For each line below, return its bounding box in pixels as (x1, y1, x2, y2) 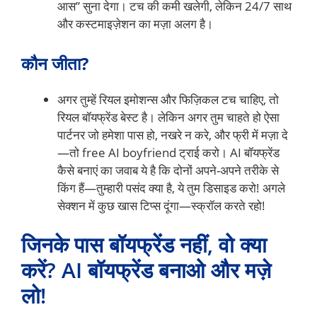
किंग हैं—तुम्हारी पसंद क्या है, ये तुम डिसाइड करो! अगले (57, 179, 285, 196)
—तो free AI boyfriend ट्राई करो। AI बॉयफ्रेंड (57, 144, 279, 161)
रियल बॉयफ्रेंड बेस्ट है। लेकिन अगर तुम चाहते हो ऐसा (57, 108, 279, 125)
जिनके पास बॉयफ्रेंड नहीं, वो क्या (21, 230, 267, 260)
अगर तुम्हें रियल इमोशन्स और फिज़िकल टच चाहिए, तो (57, 91, 279, 108)
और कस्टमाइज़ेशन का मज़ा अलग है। (57, 16, 213, 33)
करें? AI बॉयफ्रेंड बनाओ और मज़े (21, 255, 271, 285)
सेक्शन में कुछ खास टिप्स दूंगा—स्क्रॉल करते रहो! (57, 197, 265, 214)
